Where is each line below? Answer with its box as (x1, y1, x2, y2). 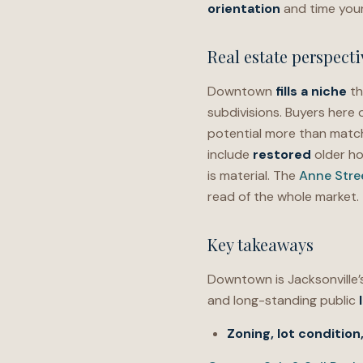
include (207, 146, 253, 163)
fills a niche (275, 83, 347, 100)
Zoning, (227, 325, 274, 342)
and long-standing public (207, 292, 359, 309)
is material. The (207, 167, 299, 184)
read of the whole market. (207, 188, 359, 205)
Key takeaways (207, 233, 314, 255)
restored (253, 146, 311, 163)
